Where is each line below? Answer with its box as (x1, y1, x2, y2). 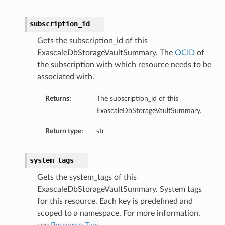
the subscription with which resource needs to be (37, 61, 211, 69)
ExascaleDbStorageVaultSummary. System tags (37, 185, 202, 194)
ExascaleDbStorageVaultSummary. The (37, 49, 175, 57)
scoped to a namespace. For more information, (37, 209, 200, 218)
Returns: (45, 95, 71, 103)
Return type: (45, 127, 83, 135)
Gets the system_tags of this (37, 173, 137, 182)
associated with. (37, 73, 94, 81)
